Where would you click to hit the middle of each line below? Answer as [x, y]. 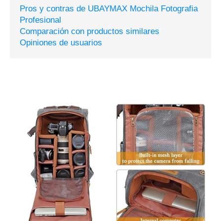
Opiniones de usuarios [61, 43]
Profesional [40, 20]
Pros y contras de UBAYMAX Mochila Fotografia [109, 9]
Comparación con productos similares [90, 32]
